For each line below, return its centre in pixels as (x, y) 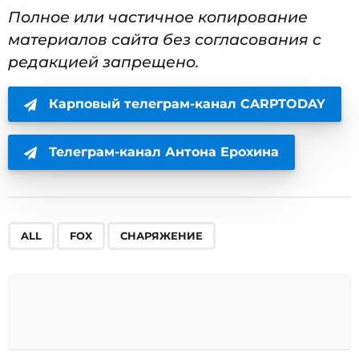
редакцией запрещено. (103, 62)
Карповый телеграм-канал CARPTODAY (187, 103)
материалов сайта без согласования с (165, 39)
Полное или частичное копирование (158, 17)
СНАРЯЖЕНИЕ (161, 235)
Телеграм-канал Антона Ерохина (164, 152)
